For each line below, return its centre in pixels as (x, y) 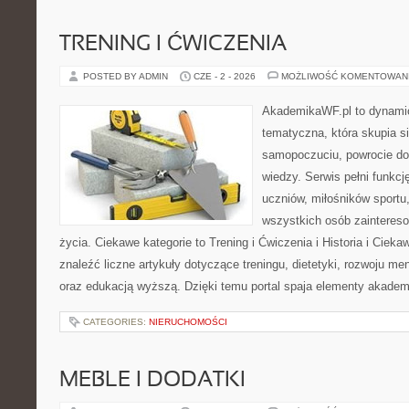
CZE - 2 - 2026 (225, 76)
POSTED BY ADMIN (127, 76)
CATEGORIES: (116, 322)
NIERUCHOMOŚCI (188, 322)
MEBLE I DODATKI (152, 381)
